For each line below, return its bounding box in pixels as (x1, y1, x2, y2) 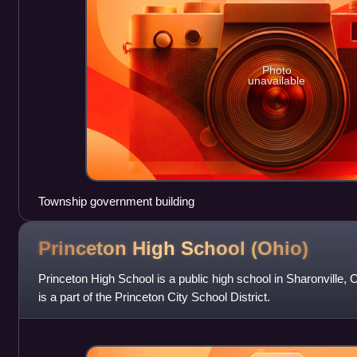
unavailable (248, 74, 306, 88)
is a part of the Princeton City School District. (37, 290, 270, 304)
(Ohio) (250, 237, 308, 259)
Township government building (37, 194, 194, 209)
